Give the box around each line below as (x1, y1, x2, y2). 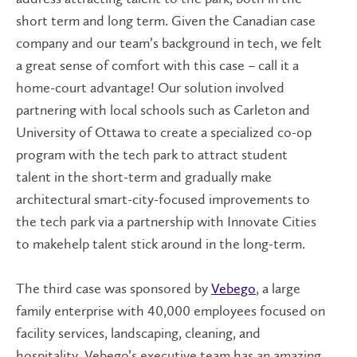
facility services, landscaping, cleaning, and (16, 324, 261, 342)
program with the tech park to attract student (16, 145, 288, 163)
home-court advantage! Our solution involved (16, 78, 284, 96)
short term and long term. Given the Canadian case (16, 11, 316, 29)
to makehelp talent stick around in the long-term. (16, 234, 308, 253)
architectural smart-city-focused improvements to (16, 190, 310, 208)
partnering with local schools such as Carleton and (16, 100, 310, 119)
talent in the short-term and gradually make (16, 167, 272, 186)
